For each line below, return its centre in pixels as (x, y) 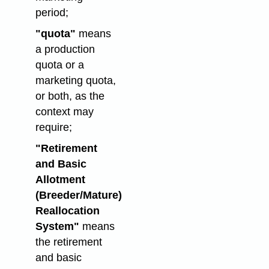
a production (65, 49)
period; (52, 13)
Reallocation (67, 210)
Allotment (60, 179)
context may (64, 112)
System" (57, 226)
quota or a (59, 65)
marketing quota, (75, 80)
